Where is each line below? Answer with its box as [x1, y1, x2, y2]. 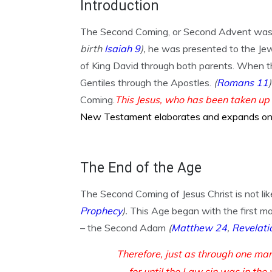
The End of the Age [80, 160, 202, 176]
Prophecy [80, 205, 122, 217]
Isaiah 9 [104, 42, 140, 55]
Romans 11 [217, 76, 268, 89]
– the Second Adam [80, 222, 168, 234]
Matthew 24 [171, 222, 227, 234]
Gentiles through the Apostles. [80, 76, 214, 89]
